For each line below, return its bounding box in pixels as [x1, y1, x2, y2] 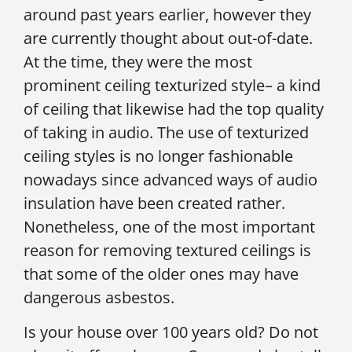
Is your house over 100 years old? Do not [24, 321, 318, 343]
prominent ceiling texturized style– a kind [24, 74, 321, 96]
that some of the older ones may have [24, 262, 299, 284]
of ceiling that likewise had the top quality [24, 97, 324, 119]
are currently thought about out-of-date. [24, 27, 313, 49]
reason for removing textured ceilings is [24, 239, 311, 261]
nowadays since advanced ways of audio [24, 168, 317, 190]
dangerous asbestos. [24, 286, 174, 308]
